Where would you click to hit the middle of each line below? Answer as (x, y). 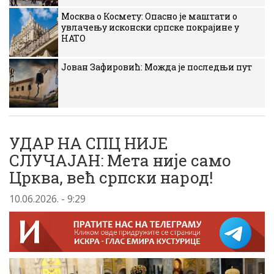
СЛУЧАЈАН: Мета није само (120, 160)
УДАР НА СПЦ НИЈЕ (88, 143)
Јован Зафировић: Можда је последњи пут (157, 67)
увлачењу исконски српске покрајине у (150, 27)
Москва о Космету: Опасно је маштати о (149, 16)
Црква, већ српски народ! (111, 177)
